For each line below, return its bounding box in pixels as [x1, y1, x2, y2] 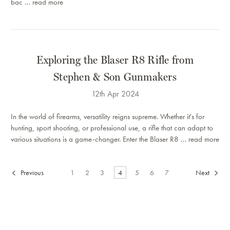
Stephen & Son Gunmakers [53, 69, 177, 83]
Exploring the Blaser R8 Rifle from [36, 52, 194, 66]
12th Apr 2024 [91, 88, 139, 99]
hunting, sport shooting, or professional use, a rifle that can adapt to [11, 122, 213, 133]
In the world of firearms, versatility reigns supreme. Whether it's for [11, 111, 204, 122]
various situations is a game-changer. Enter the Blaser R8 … [11, 133, 188, 144]
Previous [19, 167, 44, 177]
